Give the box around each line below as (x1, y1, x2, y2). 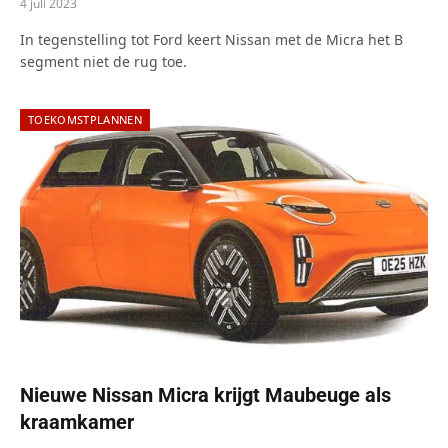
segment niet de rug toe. (20, 51, 187, 71)
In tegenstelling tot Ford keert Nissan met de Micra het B (20, 29, 403, 49)
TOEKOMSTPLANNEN (28, 111, 142, 127)
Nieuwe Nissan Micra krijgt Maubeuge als (20, 382, 391, 407)
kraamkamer (20, 409, 134, 434)
